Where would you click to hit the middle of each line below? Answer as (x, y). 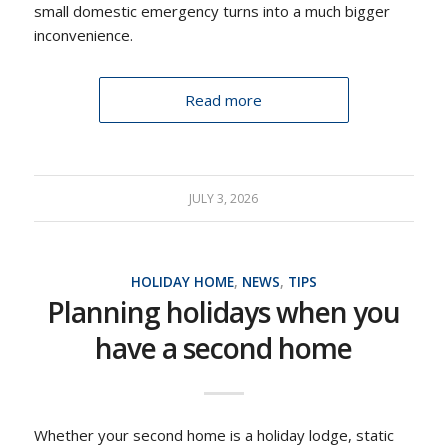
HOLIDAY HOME (182, 281)
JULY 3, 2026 (224, 198)
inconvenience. (83, 34)
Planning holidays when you (224, 311)
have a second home (224, 347)
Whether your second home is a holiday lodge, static (213, 435)
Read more (224, 99)
